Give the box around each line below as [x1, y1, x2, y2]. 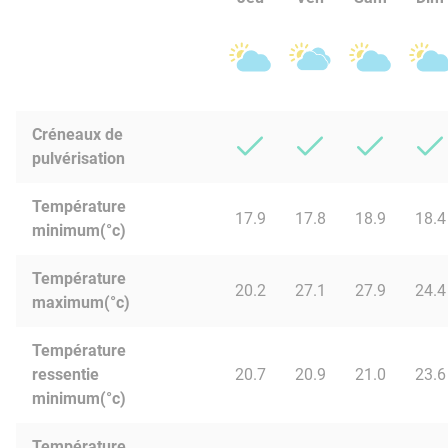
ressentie [32, 365, 99, 384]
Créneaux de [32, 125, 123, 144]
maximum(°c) [32, 293, 130, 312]
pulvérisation [32, 149, 125, 168]
